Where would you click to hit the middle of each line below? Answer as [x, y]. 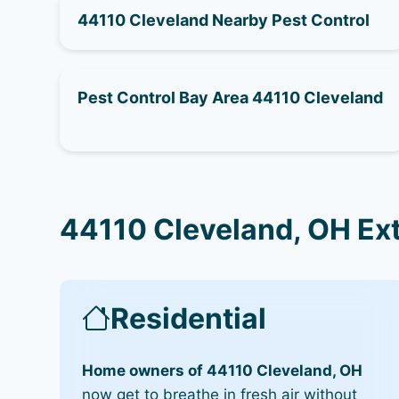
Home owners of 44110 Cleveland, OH [223, 371]
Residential [189, 318]
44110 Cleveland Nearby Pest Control [224, 20]
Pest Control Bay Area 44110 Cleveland [231, 97]
